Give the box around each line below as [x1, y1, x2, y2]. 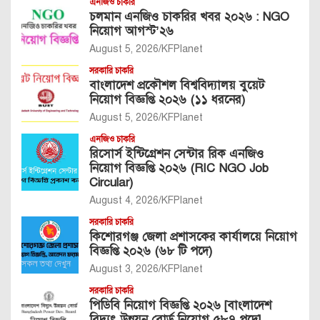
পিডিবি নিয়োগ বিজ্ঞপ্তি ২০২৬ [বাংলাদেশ [89, 297, 271, 313]
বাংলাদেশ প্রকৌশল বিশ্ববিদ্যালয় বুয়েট [89, 77, 264, 93]
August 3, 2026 [89, 262, 159, 275]
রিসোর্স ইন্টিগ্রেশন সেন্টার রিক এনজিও [89, 146, 264, 161]
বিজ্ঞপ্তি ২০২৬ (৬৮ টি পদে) [89, 243, 212, 259]
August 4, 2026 [89, 194, 159, 206]
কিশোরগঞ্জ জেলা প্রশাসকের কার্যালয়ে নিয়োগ [89, 229, 297, 244]
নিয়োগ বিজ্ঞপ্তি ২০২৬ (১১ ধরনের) [89, 91, 245, 107]
